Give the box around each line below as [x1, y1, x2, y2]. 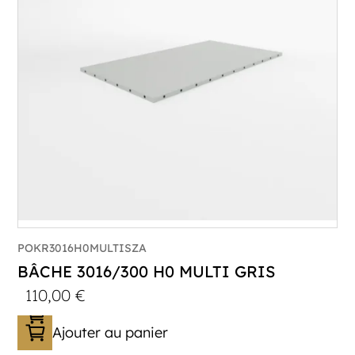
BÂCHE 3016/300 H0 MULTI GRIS [17, 261, 276, 281]
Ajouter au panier [52, 323, 169, 342]
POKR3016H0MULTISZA [17, 240, 147, 255]
